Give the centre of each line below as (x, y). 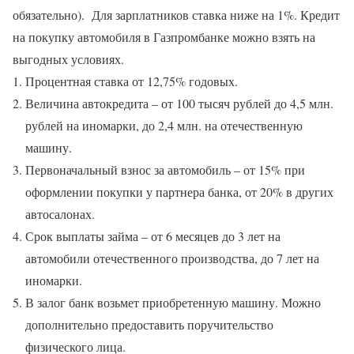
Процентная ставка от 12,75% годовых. (132, 81)
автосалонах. (60, 213)
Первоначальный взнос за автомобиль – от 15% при (165, 169)
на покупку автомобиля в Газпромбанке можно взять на (164, 36)
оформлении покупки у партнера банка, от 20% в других (179, 191)
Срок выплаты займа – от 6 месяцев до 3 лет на (153, 235)
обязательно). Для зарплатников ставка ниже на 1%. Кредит (176, 14)
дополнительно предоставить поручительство (149, 324)
